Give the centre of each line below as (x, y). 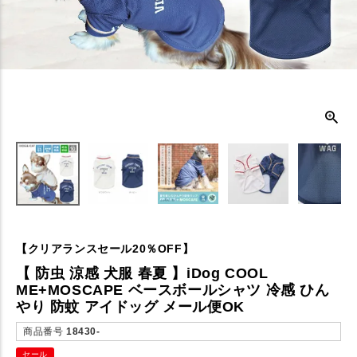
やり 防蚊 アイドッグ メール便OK (130, 307)
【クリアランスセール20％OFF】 (105, 249)
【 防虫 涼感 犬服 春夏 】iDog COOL (142, 273)
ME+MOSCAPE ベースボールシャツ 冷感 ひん (173, 290)
